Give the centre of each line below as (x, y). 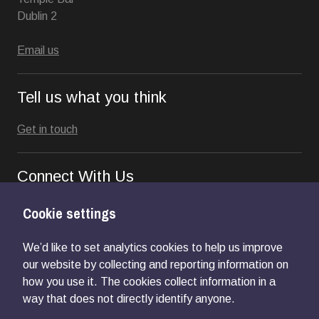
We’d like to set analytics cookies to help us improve (153, 247)
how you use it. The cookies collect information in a (149, 282)
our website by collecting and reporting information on (156, 265)
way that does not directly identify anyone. (129, 299)
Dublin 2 (37, 16)
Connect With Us (75, 176)
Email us (38, 50)
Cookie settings (69, 213)
